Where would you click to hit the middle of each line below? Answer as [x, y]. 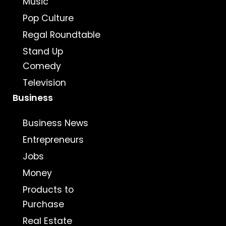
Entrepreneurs [53, 140]
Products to [48, 190]
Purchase [43, 205]
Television [44, 83]
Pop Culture [48, 18]
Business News [55, 123]
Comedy [42, 66]
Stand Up [43, 52]
